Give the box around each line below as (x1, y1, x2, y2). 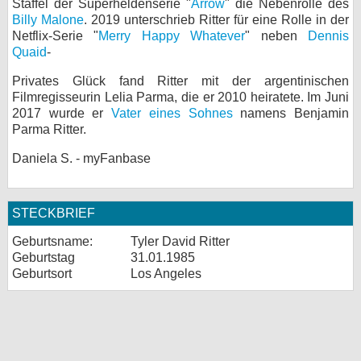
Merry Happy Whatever (98, 29, 246, 43)
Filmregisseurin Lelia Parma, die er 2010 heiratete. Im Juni (12, 90, 349, 104)
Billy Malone (12, 13, 84, 27)
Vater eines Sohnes (111, 106, 233, 120)
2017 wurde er (12, 106, 112, 120)
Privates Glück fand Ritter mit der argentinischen (12, 74, 349, 88)
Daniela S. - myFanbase (12, 151, 151, 165)
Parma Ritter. (12, 122, 86, 136)
